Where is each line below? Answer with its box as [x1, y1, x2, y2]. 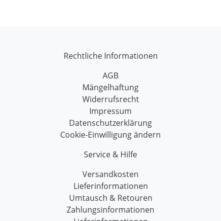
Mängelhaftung [82, 81, 139, 93]
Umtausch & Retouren [69, 192, 152, 203]
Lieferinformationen [73, 180, 148, 191]
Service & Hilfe [84, 148, 137, 160]
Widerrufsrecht [82, 93, 139, 105]
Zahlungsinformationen [67, 204, 154, 215]
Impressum [89, 105, 132, 116]
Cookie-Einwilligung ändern [60, 129, 161, 140]
